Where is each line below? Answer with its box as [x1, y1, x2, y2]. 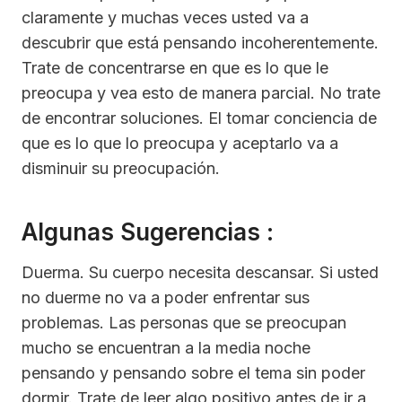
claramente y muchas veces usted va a [22, 8, 309, 28]
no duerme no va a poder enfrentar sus [22, 288, 310, 308]
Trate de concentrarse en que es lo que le [22, 58, 328, 78]
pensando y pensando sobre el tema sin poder [22, 363, 365, 383]
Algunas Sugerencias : [22, 218, 274, 247]
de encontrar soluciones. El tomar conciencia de [22, 109, 377, 128]
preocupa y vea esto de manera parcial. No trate [22, 83, 380, 103]
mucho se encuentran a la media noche [22, 338, 310, 358]
